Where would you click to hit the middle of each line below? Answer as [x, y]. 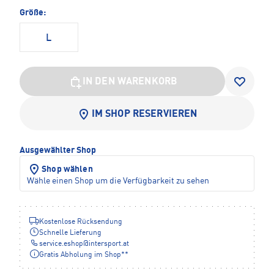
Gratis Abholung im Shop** [84, 255]
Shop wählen [67, 170]
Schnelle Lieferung [70, 233]
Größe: [33, 13]
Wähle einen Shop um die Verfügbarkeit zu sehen [118, 181]
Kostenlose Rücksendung [81, 222]
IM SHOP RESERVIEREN [144, 115]
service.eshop [61, 244]
